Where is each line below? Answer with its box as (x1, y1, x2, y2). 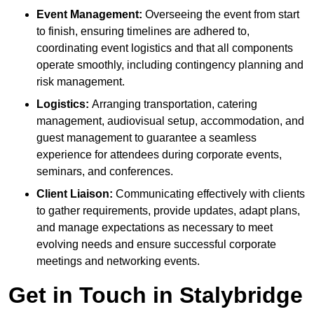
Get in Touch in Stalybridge (8, 282, 303, 308)
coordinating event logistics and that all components (36, 42, 293, 55)
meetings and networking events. (36, 255, 200, 268)
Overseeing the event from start (142, 8, 299, 21)
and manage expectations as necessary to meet (36, 221, 273, 234)
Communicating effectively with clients (113, 188, 305, 200)
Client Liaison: (36, 188, 113, 200)
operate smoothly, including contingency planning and (36, 59, 303, 71)
